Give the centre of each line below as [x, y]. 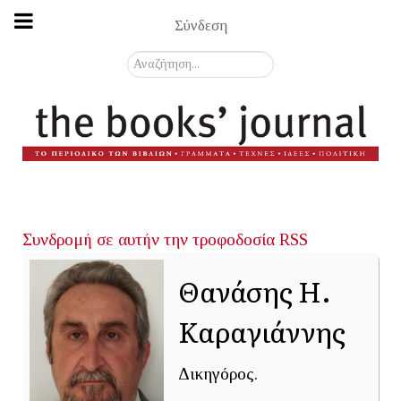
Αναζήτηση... [165, 61]
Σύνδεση [200, 25]
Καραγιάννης [262, 330]
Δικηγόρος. [218, 373]
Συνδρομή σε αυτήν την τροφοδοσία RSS [165, 239]
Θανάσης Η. [255, 290]
